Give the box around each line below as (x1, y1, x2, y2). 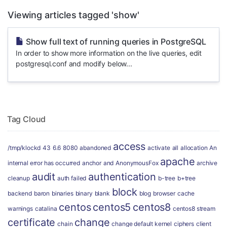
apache (160, 156, 195, 168)
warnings (8, 205, 33, 212)
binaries (51, 190, 73, 197)
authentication (88, 171, 157, 183)
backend (8, 190, 32, 197)
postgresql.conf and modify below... (16, 59, 132, 68)
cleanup (8, 174, 30, 182)
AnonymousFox (116, 159, 159, 167)
